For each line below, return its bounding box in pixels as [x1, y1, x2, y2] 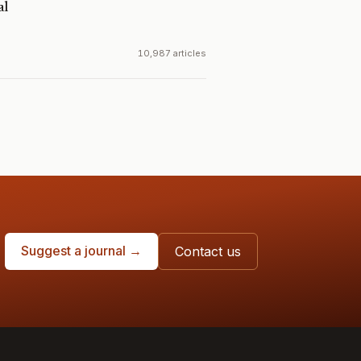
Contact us [175, 243, 241, 259]
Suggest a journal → [21, 243, 142, 259]
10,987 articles [138, 48, 206, 59]
